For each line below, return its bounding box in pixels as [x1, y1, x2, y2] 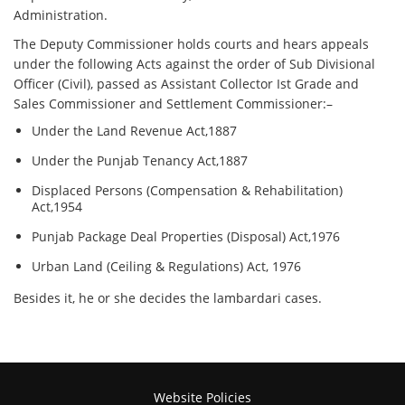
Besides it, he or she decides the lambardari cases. [14, 289, 323, 307]
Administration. [14, 6, 108, 24]
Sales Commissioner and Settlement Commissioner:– [14, 95, 334, 113]
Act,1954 [32, 198, 83, 216]
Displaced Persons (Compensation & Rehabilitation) [32, 182, 344, 200]
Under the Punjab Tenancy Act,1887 [32, 152, 249, 170]
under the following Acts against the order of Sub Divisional [14, 55, 376, 73]
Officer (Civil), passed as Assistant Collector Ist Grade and [14, 75, 360, 93]
